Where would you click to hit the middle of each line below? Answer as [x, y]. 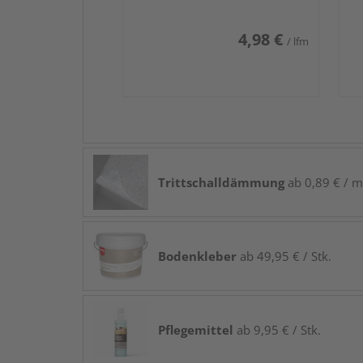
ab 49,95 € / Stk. [284, 256]
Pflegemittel [196, 329]
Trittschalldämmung [221, 182]
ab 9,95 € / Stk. [277, 329]
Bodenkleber [197, 256]
